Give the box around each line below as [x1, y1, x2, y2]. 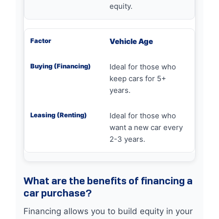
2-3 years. [109, 134, 145, 144]
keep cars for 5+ [109, 74, 166, 83]
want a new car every [109, 123, 183, 132]
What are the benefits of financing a [23, 174, 193, 187]
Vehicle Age [109, 37, 153, 46]
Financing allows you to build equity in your [23, 206, 193, 216]
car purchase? [23, 186, 91, 199]
